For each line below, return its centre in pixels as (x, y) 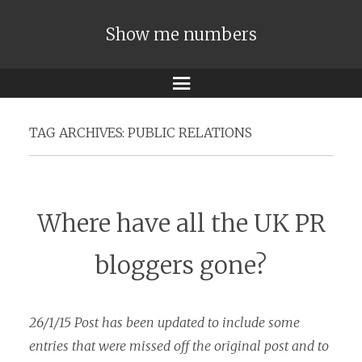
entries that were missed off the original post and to (179, 345)
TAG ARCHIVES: (78, 133)
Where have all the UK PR (181, 224)
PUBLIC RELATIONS (190, 133)
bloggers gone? (181, 266)
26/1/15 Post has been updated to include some (164, 322)
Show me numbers (181, 34)
